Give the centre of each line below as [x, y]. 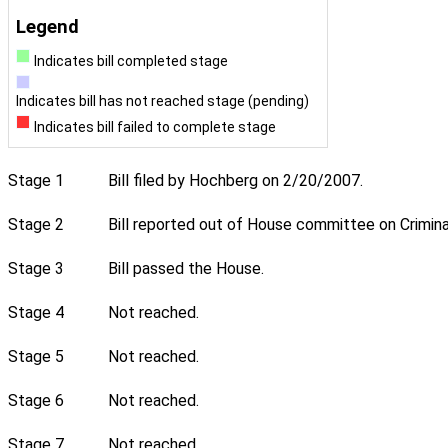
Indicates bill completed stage [130, 61]
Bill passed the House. [186, 269]
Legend [47, 27]
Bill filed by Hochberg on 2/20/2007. [235, 181]
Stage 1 [36, 181]
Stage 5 [36, 357]
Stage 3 [36, 269]
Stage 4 [36, 313]
